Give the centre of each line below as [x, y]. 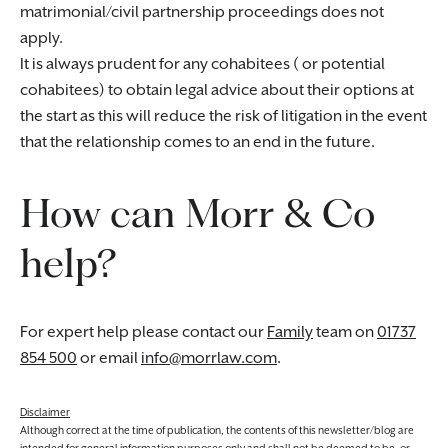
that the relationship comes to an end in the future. [197, 142]
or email [109, 358]
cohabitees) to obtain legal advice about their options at [217, 90]
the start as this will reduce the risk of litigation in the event [223, 116]
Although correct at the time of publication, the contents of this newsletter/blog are [217, 431]
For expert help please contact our [143, 332]
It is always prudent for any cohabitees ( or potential [202, 64]
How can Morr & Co [197, 212]
